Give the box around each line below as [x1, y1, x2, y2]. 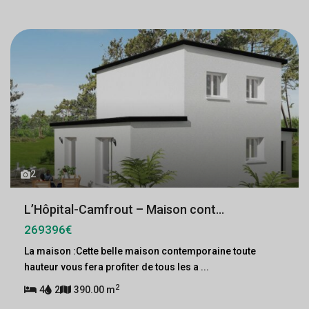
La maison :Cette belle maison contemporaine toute [24, 246, 256, 257]
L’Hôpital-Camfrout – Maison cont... [24, 202, 224, 217]
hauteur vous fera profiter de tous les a [24, 261, 201, 272]
